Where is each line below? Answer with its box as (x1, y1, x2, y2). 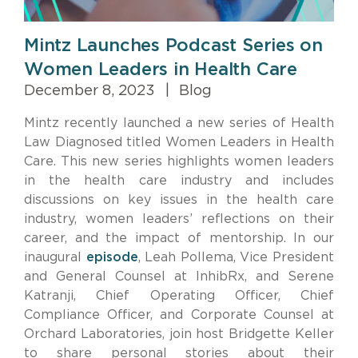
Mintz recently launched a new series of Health (24, 116, 334, 129)
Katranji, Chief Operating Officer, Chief (24, 288, 334, 302)
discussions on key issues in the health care (24, 193, 334, 206)
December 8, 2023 (24, 83, 159, 98)
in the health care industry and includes (24, 173, 334, 187)
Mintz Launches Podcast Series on (24, 36, 323, 54)
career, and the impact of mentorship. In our (24, 231, 334, 245)
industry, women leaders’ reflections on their (24, 212, 334, 225)
